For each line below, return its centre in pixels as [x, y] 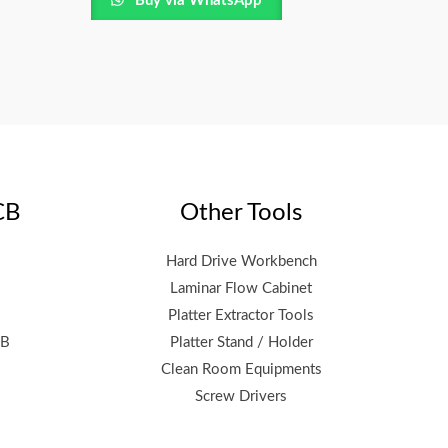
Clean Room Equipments [241, 370]
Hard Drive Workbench [241, 262]
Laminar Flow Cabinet [241, 289]
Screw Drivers [241, 397]
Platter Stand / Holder [241, 343]
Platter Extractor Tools [241, 316]
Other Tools [241, 213]
